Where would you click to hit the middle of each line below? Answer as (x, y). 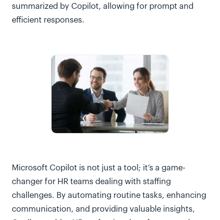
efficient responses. (49, 20)
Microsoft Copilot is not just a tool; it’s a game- (99, 168)
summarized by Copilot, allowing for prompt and (103, 6)
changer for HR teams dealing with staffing (91, 182)
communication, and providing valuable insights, (103, 209)
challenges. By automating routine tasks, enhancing (109, 195)
